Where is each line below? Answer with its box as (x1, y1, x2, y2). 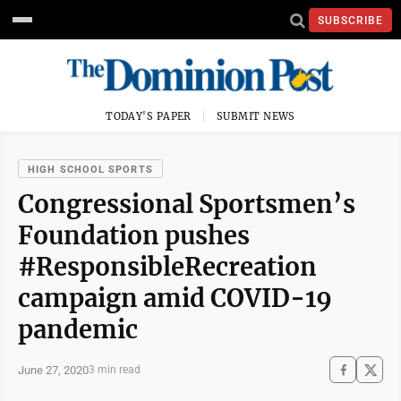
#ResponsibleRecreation (18, 252, 317, 282)
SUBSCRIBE (318, 13, 383, 27)
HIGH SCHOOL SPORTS (28, 164, 153, 175)
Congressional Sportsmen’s (18, 189, 355, 219)
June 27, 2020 (18, 363, 89, 377)
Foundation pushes (18, 220, 250, 251)
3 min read (89, 363, 141, 376)
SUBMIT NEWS (217, 110, 295, 123)
